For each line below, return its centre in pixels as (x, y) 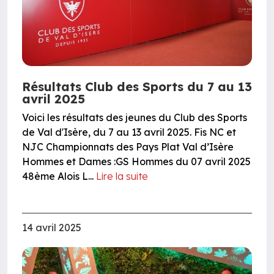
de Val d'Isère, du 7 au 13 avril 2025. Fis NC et (129, 132)
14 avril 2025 (52, 228)
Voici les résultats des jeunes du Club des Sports (135, 118)
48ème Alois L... (59, 176)
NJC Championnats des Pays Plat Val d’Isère (128, 147)
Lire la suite (122, 176)
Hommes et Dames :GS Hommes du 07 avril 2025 (136, 162)
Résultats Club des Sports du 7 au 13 (137, 87)
